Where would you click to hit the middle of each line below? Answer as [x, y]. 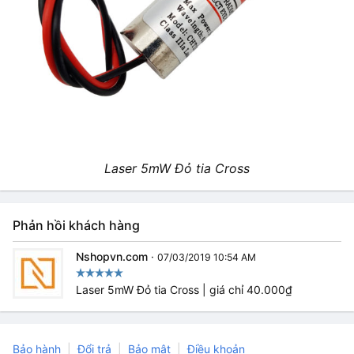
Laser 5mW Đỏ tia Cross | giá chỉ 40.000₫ [184, 289]
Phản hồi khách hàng [76, 225]
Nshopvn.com [112, 256]
